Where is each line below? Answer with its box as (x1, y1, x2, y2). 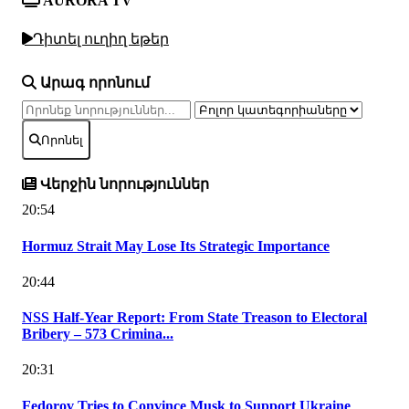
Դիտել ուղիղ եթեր (33, 30, 169, 47)
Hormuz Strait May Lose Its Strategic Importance (22, 237, 330, 254)
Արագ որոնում (37, 75, 150, 91)
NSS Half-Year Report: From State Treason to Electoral (22, 309, 367, 326)
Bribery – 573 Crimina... (22, 326, 173, 342)
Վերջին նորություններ (37, 176, 209, 193)
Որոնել (41, 132, 83, 147)
